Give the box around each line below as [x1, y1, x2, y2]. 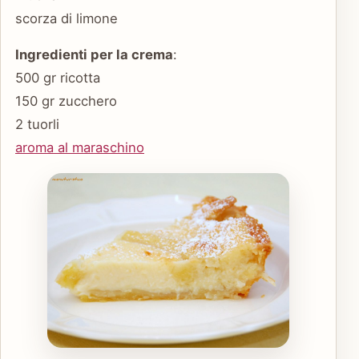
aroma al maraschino [15, 139, 144, 156]
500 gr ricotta [15, 70, 100, 87]
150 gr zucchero [15, 93, 117, 110]
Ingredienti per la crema [15, 46, 173, 63]
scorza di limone [15, 10, 118, 26]
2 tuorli [15, 116, 59, 133]
